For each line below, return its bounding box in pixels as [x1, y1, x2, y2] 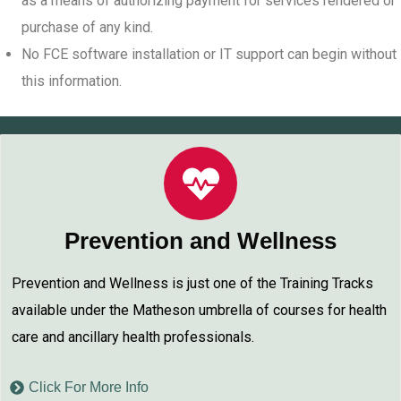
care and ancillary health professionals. [12, 328, 254, 346]
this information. [21, 73, 122, 90]
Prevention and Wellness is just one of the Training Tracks [12, 275, 373, 292]
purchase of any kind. [21, 19, 153, 36]
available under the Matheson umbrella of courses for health [12, 302, 387, 319]
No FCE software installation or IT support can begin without [21, 46, 397, 63]
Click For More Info [29, 380, 149, 395]
